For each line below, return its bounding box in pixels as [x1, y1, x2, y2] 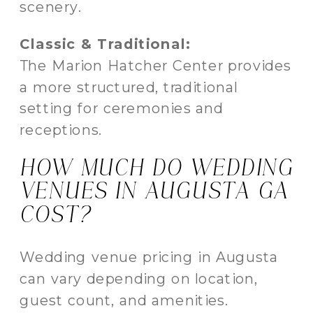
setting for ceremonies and [20, 99, 224, 117]
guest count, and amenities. [20, 291, 229, 309]
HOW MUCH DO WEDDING [20, 155, 293, 181]
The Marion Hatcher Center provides [20, 56, 291, 74]
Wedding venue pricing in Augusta [20, 248, 279, 266]
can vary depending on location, [20, 269, 259, 288]
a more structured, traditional [20, 78, 238, 96]
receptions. [20, 121, 103, 139]
